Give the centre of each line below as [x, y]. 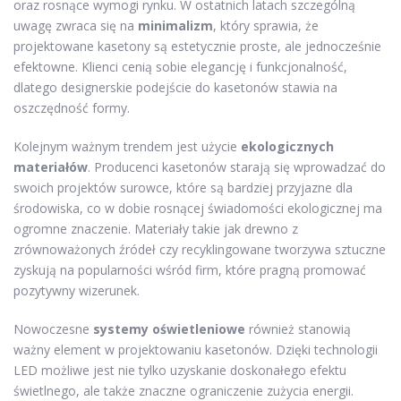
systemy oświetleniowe [169, 328]
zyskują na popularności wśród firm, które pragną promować [190, 269]
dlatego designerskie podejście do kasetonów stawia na [175, 87]
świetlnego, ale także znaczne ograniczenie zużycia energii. [183, 390]
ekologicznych [287, 146]
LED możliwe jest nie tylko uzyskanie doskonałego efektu [180, 370]
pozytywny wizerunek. [77, 290]
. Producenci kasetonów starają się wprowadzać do [237, 166]
